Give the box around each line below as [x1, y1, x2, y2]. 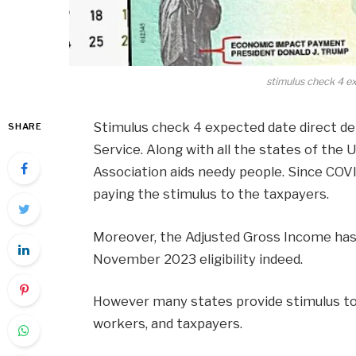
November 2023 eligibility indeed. [93, 250, 307, 267]
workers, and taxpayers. [93, 315, 246, 332]
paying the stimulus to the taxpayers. [93, 186, 333, 203]
